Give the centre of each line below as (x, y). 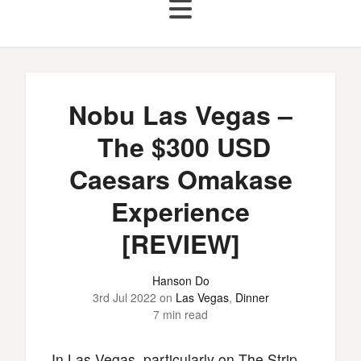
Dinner (252, 297)
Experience (180, 211)
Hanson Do (180, 280)
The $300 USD (180, 147)
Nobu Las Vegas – (180, 114)
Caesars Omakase (180, 179)
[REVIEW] (180, 243)
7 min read (180, 314)
